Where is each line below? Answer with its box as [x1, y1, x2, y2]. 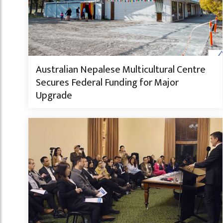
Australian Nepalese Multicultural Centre [36, 61, 206, 78]
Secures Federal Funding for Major [36, 74, 179, 91]
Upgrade [36, 87, 72, 104]
